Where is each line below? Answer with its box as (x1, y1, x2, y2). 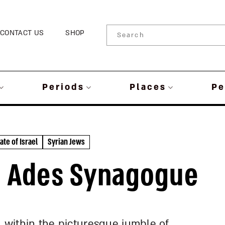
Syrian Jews (48, 136, 85, 148)
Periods (42, 81, 84, 93)
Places (129, 81, 166, 93)
